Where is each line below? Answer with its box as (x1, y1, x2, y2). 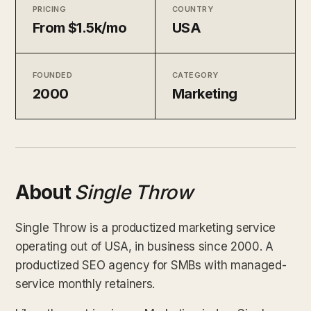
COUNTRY (172, 3, 214, 14)
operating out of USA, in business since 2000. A (15, 239, 274, 253)
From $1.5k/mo (33, 19, 127, 36)
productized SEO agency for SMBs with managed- (15, 258, 287, 272)
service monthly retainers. (15, 276, 155, 291)
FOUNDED (33, 69, 73, 80)
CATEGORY (172, 69, 219, 80)
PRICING (33, 3, 67, 14)
